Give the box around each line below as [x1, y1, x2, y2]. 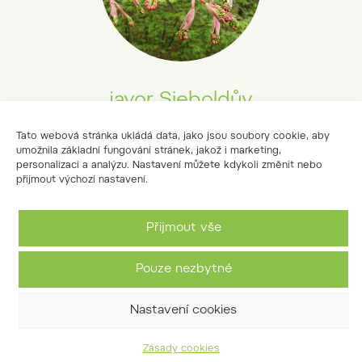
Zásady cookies [142, 344, 220, 354]
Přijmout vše [145, 221, 221, 234]
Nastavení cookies [130, 304, 237, 317]
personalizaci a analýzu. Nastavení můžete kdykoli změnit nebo [16, 161, 322, 170]
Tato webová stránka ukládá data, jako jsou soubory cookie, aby [16, 132, 330, 141]
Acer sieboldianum [116, 116, 246, 131]
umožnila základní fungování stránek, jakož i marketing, [16, 146, 281, 156]
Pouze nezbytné [135, 263, 232, 276]
